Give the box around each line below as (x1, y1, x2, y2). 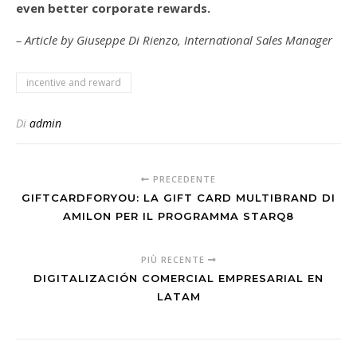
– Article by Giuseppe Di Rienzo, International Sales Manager (16, 32, 332, 49)
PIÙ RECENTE (140, 253, 208, 266)
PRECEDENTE (150, 173, 216, 186)
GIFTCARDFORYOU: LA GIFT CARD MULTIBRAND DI (22, 191, 335, 205)
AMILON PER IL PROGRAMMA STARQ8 (63, 210, 294, 223)
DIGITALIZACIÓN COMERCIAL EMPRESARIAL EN (33, 272, 324, 285)
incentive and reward (26, 76, 121, 90)
